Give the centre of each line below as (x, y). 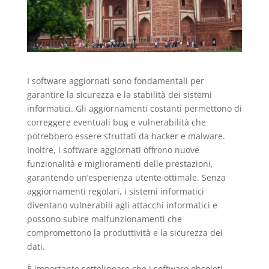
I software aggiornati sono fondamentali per (115, 80)
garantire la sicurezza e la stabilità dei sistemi (119, 94)
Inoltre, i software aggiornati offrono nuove (113, 150)
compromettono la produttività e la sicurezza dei (125, 232)
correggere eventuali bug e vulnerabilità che (116, 122)
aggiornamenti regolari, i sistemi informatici (115, 191)
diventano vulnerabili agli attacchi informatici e (122, 205)
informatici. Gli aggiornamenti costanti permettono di (134, 108)
